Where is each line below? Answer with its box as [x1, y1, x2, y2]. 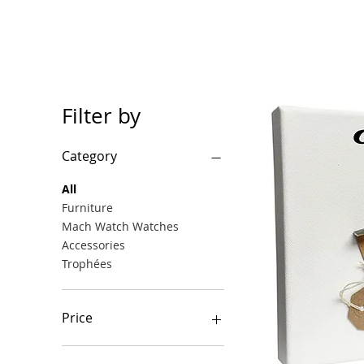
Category [62, 147, 117, 165]
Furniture [62, 200, 113, 215]
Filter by [62, 102, 141, 130]
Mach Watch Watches [62, 219, 179, 234]
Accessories [62, 237, 125, 253]
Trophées [62, 256, 112, 271]
